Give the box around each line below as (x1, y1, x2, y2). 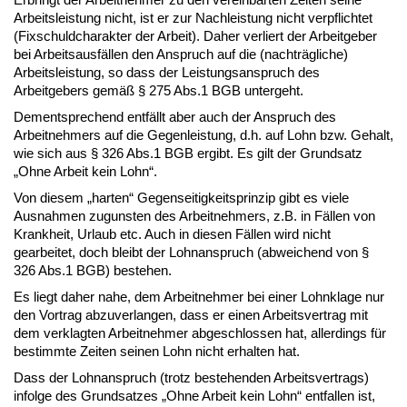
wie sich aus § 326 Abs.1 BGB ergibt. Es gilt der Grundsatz (14, 144, 362, 161)
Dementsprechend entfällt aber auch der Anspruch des (14, 108, 336, 124)
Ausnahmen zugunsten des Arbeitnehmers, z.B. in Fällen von (14, 207, 375, 223)
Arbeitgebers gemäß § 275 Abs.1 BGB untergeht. (14, 82, 307, 98)
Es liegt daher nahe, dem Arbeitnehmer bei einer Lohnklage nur (14, 288, 384, 304)
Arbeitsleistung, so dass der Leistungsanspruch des (14, 64, 320, 80)
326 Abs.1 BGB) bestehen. (14, 262, 172, 278)
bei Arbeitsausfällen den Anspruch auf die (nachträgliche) (14, 45, 348, 62)
